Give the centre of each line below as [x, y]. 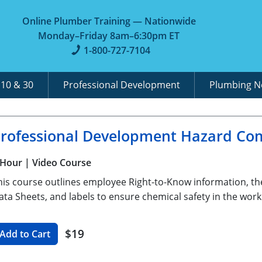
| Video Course [58, 162]
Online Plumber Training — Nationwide [109, 21]
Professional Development [121, 85]
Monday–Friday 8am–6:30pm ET [109, 35]
